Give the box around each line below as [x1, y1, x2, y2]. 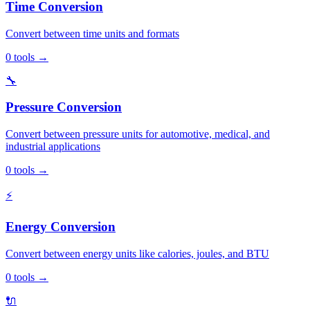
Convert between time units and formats [6, 27, 179, 39]
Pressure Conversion [6, 100, 122, 115]
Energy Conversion [6, 219, 116, 234]
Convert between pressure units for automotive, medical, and [6, 128, 270, 140]
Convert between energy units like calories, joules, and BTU [6, 247, 269, 259]
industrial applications [6, 140, 100, 153]
